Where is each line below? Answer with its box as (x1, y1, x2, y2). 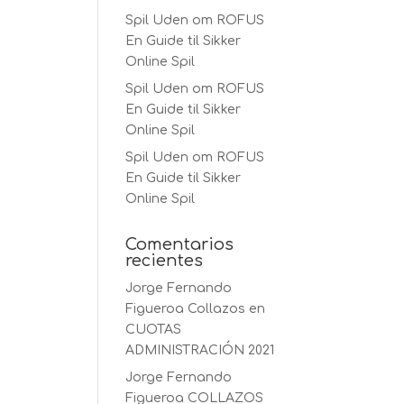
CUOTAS (125, 323, 182, 336)
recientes (125, 252, 204, 270)
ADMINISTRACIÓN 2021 (125, 344, 275, 357)
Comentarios (125, 235, 234, 253)
